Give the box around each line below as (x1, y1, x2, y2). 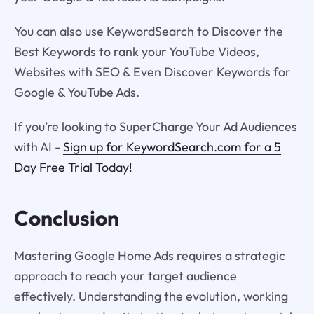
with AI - (13, 138, 63, 155)
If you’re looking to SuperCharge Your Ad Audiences (13, 118, 297, 135)
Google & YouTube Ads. (13, 83, 139, 100)
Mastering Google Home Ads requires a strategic (13, 247, 285, 264)
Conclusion (13, 205, 119, 232)
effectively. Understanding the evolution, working (13, 288, 288, 305)
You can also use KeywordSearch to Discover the (13, 22, 283, 39)
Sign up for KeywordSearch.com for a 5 (62, 138, 281, 155)
